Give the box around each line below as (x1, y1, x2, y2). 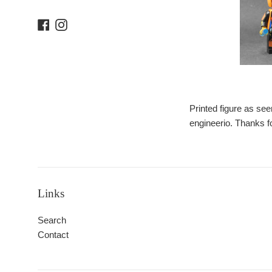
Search (38, 214, 66, 225)
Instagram (67, 18, 107, 29)
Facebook (49, 18, 89, 29)
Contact (38, 229, 69, 240)
